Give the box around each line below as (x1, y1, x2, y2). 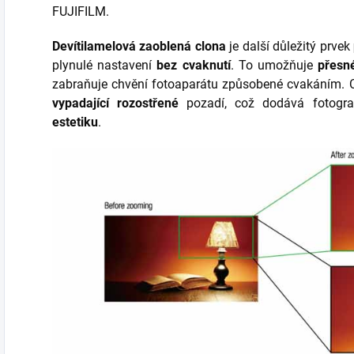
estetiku (52, 114, 98, 130)
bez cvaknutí (156, 57, 231, 73)
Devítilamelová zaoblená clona (52, 38, 226, 54)
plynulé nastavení (52, 57, 157, 73)
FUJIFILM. (52, 3, 109, 19)
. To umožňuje (230, 57, 318, 73)
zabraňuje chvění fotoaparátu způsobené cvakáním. (52, 76, 345, 92)
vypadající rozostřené (52, 95, 179, 111)
